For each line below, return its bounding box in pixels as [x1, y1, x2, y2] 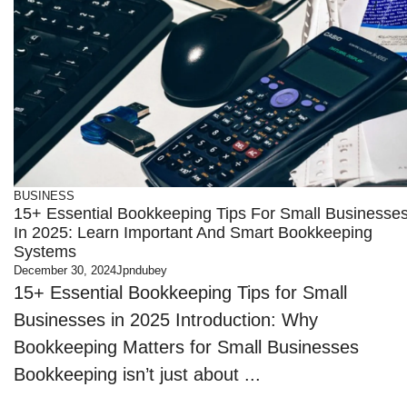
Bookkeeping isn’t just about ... [14, 364, 262, 384]
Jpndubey [116, 263, 168, 277]
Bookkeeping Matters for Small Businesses [14, 337, 360, 357]
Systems [14, 243, 77, 261]
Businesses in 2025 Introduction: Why [14, 310, 319, 330]
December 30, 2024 [14, 263, 117, 277]
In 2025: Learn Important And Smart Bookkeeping [14, 223, 373, 242]
